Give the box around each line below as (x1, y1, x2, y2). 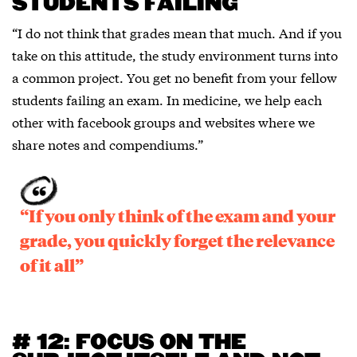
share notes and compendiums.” (12, 135, 203, 154)
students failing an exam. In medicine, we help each (12, 90, 322, 109)
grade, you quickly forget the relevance (20, 228, 335, 253)
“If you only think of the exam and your (20, 203, 335, 228)
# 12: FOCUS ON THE (12, 331, 246, 355)
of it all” (20, 253, 84, 277)
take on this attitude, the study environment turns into (12, 45, 338, 65)
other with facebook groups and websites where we (12, 112, 315, 131)
